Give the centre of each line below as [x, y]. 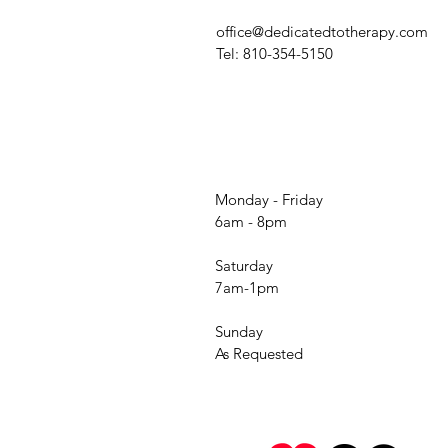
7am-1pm [247, 287]
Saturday [244, 265]
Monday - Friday [269, 199]
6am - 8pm [251, 221]
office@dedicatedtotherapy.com [322, 31]
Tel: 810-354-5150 [274, 53]
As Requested [259, 353]
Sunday [239, 331]
